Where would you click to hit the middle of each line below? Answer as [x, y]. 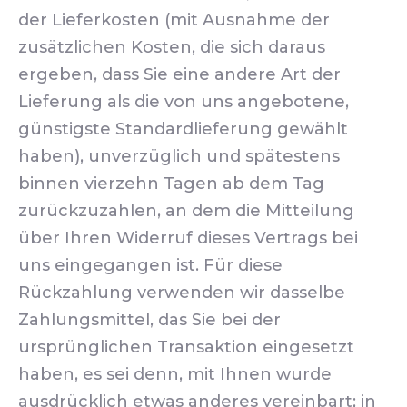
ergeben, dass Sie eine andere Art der [179, 74]
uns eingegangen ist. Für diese [150, 265]
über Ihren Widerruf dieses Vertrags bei [188, 238]
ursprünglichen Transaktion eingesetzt [186, 347]
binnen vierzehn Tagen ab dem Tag [171, 184]
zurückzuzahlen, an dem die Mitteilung [186, 211]
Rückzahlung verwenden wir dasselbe [182, 293]
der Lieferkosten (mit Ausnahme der [174, 20]
